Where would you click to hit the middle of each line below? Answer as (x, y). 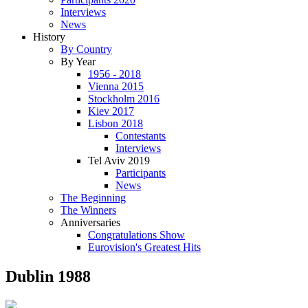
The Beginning (93, 198)
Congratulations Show (136, 235)
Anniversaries (90, 222)
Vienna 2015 (116, 86)
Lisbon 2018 (115, 123)
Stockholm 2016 (124, 99)
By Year (78, 62)
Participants (141, 173)
